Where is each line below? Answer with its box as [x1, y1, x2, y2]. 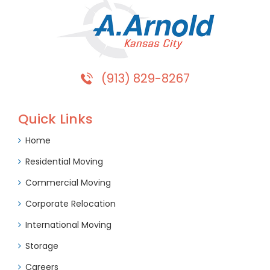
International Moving [25, 219, 111, 231]
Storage [25, 240, 58, 253]
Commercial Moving [25, 177, 111, 189]
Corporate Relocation [25, 198, 116, 210]
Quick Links [17, 110, 93, 129]
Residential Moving [25, 155, 103, 168]
